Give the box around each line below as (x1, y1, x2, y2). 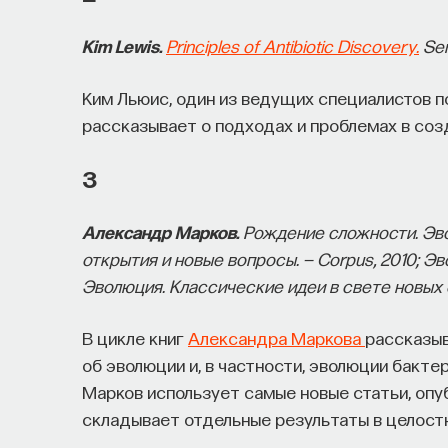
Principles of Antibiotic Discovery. (166, 34, 419, 56)
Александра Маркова (188, 326, 365, 348)
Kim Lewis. (82, 34, 162, 56)
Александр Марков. (82, 220, 239, 242)
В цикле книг (82, 326, 188, 348)
